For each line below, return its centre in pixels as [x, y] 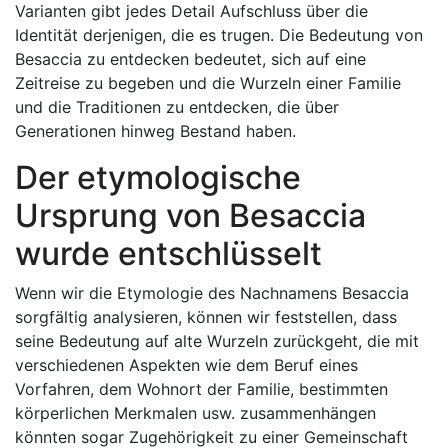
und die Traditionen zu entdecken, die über [177, 107]
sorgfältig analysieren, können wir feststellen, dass [206, 317]
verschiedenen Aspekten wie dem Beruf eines [186, 365]
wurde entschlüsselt [168, 253]
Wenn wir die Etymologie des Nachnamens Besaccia [212, 293]
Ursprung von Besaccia [190, 215]
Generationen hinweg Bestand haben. [155, 131]
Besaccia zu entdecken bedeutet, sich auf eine [190, 59]
